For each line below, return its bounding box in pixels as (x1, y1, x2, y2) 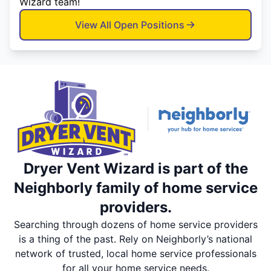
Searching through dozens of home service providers (13, 218, 258, 231)
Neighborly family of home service (13, 179, 258, 197)
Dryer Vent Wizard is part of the (23, 160, 248, 178)
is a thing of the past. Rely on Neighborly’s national (19, 233, 252, 246)
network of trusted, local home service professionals (15, 247, 256, 260)
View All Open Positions (74, 19, 184, 31)
